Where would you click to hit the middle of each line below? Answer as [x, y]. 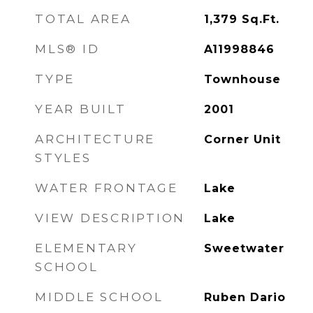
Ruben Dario [245, 297]
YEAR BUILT [81, 109]
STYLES [63, 158]
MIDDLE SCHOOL [99, 297]
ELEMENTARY [86, 248]
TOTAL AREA [83, 19]
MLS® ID [67, 49]
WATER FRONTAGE [107, 188]
